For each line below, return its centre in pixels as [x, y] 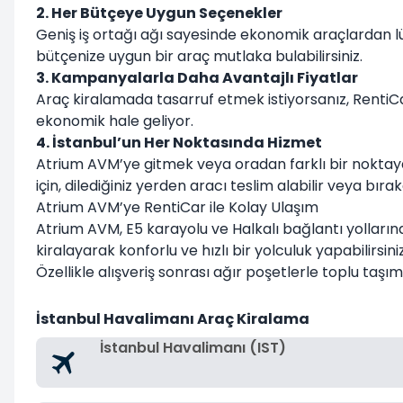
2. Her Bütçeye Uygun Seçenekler [159, 13]
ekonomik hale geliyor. [115, 121]
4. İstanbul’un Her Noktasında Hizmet [179, 143]
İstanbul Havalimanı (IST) [193, 348]
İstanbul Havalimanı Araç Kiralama [173, 319]
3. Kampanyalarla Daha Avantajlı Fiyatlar [197, 78]
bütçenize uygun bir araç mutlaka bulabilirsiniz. [199, 56]
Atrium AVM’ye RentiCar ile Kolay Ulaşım [177, 207]
